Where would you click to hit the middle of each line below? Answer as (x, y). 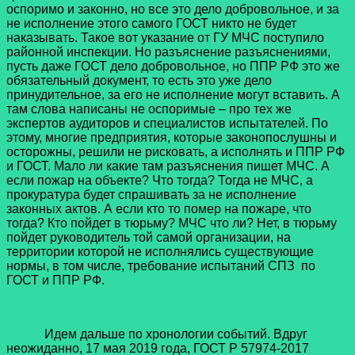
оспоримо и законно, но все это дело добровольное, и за (173, 10)
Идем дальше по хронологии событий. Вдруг (157, 334)
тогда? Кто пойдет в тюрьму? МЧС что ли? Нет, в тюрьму (172, 223)
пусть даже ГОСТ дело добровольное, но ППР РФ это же (173, 67)
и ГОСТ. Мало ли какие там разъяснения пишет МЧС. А (168, 166)
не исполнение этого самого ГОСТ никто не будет (151, 24)
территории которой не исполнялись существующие (160, 252)
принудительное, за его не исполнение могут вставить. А (173, 95)
